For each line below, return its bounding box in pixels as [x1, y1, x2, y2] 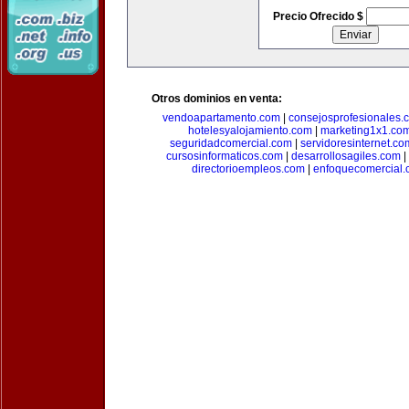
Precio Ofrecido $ [272, 10, 366, 23]
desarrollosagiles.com [291, 150, 401, 163]
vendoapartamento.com [163, 111, 280, 124]
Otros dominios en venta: [152, 92, 282, 105]
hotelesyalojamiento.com [187, 124, 312, 137]
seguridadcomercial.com [169, 137, 292, 150]
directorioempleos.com [192, 163, 305, 175]
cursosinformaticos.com [166, 150, 283, 163]
